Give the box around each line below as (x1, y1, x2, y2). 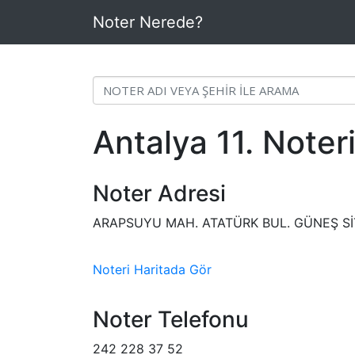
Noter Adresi (93, 180, 226, 207)
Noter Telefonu (93, 306, 249, 333)
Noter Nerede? (93, 13, 203, 32)
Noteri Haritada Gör (93, 261, 212, 277)
